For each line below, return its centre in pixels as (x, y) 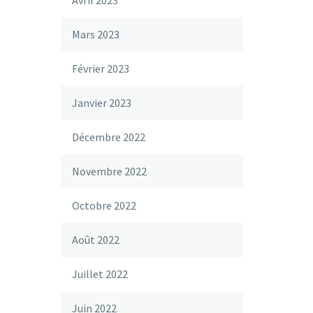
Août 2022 (96, 240)
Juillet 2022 (100, 274)
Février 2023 (101, 68)
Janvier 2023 (102, 103)
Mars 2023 (96, 34)
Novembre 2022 (109, 171)
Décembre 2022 (109, 137)
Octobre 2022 (104, 205)
